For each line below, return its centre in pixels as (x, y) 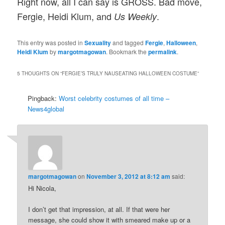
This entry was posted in (51, 42)
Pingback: (43, 98)
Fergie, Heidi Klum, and (66, 16)
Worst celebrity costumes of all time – (114, 98)
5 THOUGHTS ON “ (40, 73)
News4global (46, 108)
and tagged (128, 42)
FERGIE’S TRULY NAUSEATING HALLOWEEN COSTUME (130, 73)
